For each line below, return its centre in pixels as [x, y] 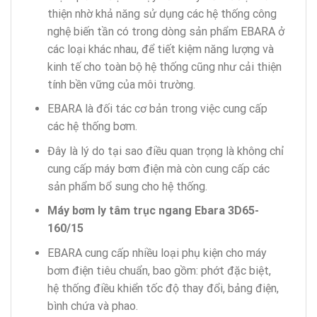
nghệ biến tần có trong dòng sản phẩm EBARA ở [166, 31]
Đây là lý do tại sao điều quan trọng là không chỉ [165, 151]
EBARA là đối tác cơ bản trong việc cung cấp [157, 109]
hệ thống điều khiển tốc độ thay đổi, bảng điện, [163, 289]
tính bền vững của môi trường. [121, 84]
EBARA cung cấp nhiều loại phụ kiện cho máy [157, 253]
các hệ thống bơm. [92, 127]
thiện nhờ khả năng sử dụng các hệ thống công [162, 13]
